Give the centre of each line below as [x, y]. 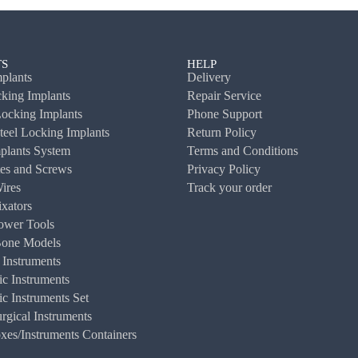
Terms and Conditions [242, 151]
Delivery [209, 77]
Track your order [229, 187]
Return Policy [221, 132]
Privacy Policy [223, 169]
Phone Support [224, 114]
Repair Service [224, 95]
